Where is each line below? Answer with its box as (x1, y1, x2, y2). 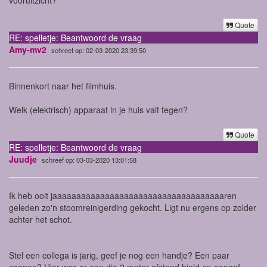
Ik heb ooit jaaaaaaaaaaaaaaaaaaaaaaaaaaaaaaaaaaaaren (9, 189, 237, 201)
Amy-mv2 (9, 43, 46, 55)
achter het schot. (9, 213, 72, 225)
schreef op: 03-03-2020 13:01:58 (42, 154, 136, 164)
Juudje (9, 153, 37, 165)
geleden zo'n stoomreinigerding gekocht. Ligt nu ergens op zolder (9, 201, 256, 213)
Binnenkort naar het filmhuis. (9, 79, 117, 92)
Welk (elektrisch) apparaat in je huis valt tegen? (9, 103, 188, 116)
